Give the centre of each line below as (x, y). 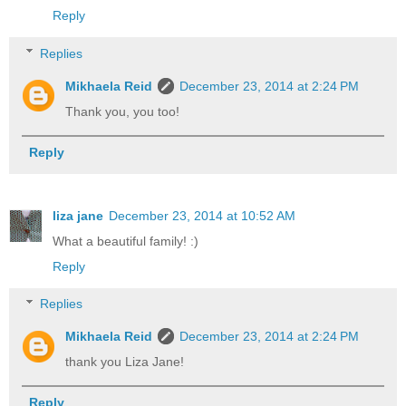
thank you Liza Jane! (125, 362)
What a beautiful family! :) (126, 241)
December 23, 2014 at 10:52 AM (202, 215)
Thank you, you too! (123, 111)
